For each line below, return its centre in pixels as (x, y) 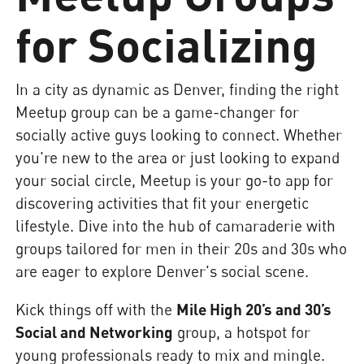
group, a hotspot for (242, 331)
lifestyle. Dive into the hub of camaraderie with (176, 225)
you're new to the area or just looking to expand (178, 157)
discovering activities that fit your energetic (162, 202)
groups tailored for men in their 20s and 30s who (182, 248)
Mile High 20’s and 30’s (254, 309)
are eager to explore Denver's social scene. (162, 271)
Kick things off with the (96, 309)
